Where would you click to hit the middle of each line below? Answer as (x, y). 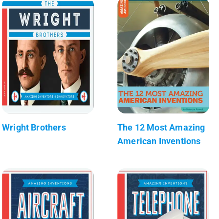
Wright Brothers (34, 127)
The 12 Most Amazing (161, 127)
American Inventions (159, 141)
